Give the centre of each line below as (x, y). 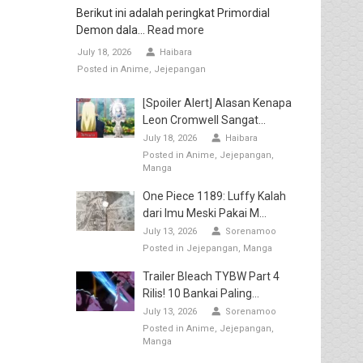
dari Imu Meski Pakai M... (204, 213)
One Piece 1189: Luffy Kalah (214, 196)
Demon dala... (111, 30)
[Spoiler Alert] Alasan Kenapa (217, 102)
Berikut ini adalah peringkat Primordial (173, 13)
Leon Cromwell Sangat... (204, 120)
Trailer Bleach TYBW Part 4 (211, 276)
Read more (175, 30)
